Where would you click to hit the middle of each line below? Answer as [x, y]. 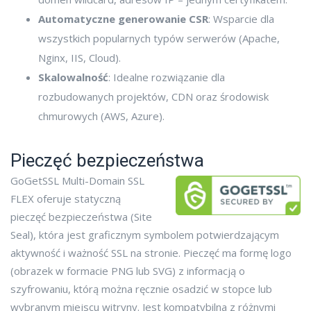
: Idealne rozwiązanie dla [167, 77]
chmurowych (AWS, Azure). [101, 116]
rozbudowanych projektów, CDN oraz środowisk [153, 97]
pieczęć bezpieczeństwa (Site [81, 217]
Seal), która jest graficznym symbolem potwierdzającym [145, 235]
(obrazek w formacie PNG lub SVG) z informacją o [128, 271]
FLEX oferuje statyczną [66, 199]
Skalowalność [73, 77]
